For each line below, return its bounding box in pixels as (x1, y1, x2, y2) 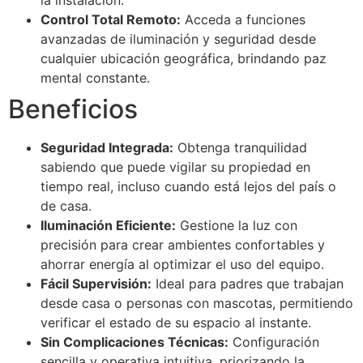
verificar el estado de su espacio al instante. (41, 314, 311, 331)
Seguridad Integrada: (41, 139, 173, 156)
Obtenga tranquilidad (173, 139, 307, 156)
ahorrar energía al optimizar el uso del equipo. (41, 256, 324, 273)
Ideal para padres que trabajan (152, 275, 344, 293)
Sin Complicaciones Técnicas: (41, 334, 228, 351)
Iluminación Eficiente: (41, 217, 176, 234)
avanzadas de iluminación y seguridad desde (41, 31, 316, 48)
